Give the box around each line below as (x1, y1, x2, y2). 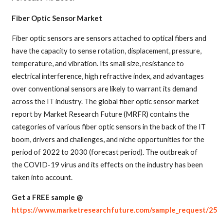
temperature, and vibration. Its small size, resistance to (12, 58, 184, 68)
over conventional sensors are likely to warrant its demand (12, 84, 197, 93)
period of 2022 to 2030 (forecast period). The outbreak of (12, 147, 198, 156)
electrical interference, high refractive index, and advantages (12, 71, 204, 80)
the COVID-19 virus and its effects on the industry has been (12, 160, 203, 169)
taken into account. (12, 172, 73, 182)
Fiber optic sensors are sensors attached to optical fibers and (12, 33, 206, 42)
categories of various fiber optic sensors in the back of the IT (12, 122, 206, 131)
